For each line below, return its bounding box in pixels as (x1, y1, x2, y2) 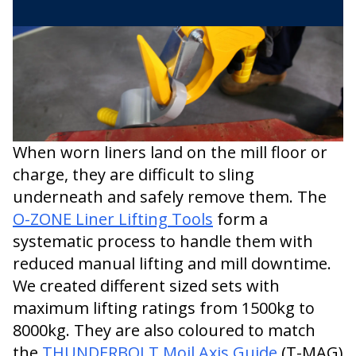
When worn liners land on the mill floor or (13, 141, 327, 163)
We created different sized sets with (13, 275, 280, 296)
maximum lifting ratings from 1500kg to (13, 297, 315, 319)
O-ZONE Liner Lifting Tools (13, 208, 213, 230)
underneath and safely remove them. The (13, 186, 327, 207)
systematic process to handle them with (13, 230, 313, 252)
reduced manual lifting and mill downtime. (13, 253, 331, 274)
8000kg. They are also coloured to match (13, 319, 315, 341)
